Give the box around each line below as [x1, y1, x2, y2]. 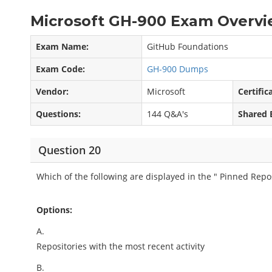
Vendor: [36, 86, 69, 97]
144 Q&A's [147, 108, 189, 120]
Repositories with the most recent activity [36, 240, 205, 252]
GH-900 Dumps [147, 63, 209, 75]
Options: [36, 204, 73, 216]
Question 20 [38, 142, 101, 157]
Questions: [36, 108, 81, 120]
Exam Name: [36, 41, 89, 52]
